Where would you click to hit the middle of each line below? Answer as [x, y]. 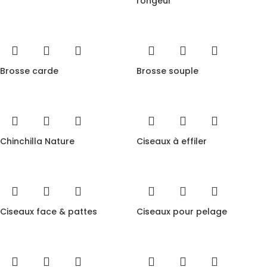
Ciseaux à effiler [172, 141]
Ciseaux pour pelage [182, 212]
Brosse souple [167, 71]
